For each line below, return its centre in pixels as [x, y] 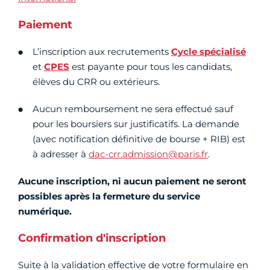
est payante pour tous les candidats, [151, 67]
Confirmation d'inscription [92, 238]
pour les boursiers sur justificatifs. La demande [136, 124]
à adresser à [61, 154]
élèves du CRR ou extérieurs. [96, 82]
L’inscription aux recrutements [102, 52]
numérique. [45, 212]
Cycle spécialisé [209, 52]
